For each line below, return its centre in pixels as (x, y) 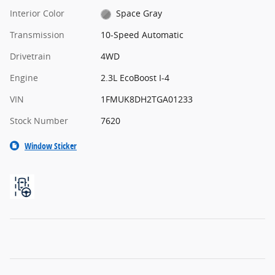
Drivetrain (30, 56)
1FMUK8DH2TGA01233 (146, 99)
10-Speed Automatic (142, 35)
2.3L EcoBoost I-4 (135, 78)
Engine (24, 78)
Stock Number (39, 121)
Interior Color (37, 13)
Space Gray (139, 13)
